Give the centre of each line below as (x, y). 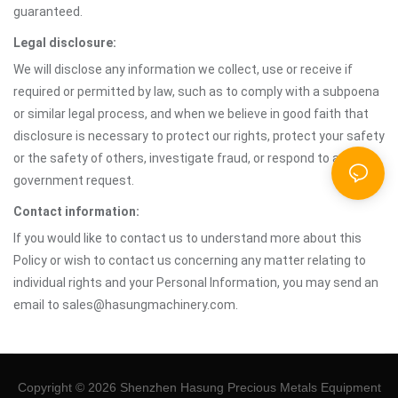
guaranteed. (48, 12)
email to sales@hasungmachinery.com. (126, 305)
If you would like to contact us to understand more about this (187, 238)
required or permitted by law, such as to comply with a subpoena (196, 92)
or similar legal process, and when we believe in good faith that (191, 114)
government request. (74, 180)
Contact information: (76, 211)
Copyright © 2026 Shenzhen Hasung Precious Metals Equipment (199, 387)
